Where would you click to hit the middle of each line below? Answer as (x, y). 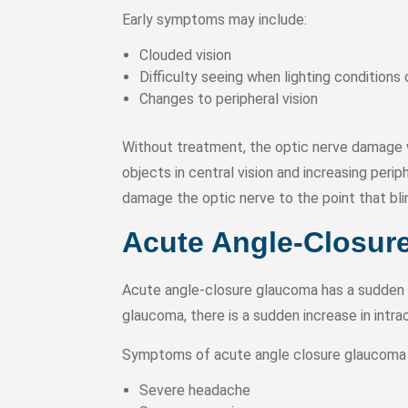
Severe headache (195, 390)
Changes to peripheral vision (229, 99)
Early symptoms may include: (215, 20)
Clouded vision (186, 55)
